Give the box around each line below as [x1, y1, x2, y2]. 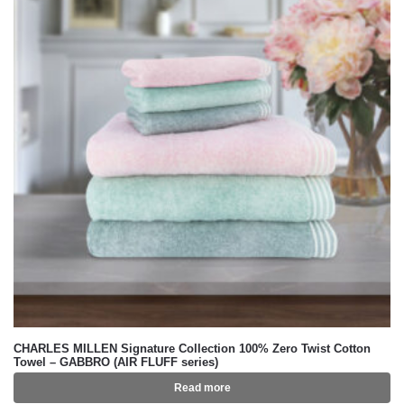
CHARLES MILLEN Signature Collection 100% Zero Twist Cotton [14, 342, 371, 355]
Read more [173, 381, 231, 394]
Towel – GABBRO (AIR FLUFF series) [14, 355, 218, 369]
